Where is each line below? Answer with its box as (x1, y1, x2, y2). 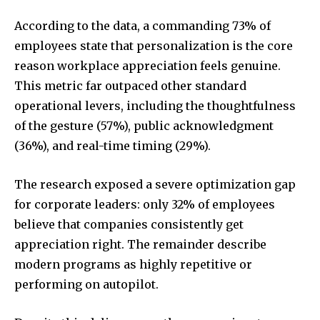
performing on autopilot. (14, 277, 159, 292)
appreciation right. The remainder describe (14, 237, 266, 252)
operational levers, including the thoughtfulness (14, 99, 296, 114)
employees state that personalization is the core (14, 39, 293, 54)
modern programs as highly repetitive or (14, 257, 252, 272)
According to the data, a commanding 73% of (14, 19, 271, 34)
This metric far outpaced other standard (14, 79, 246, 94)
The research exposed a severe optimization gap (14, 177, 296, 192)
